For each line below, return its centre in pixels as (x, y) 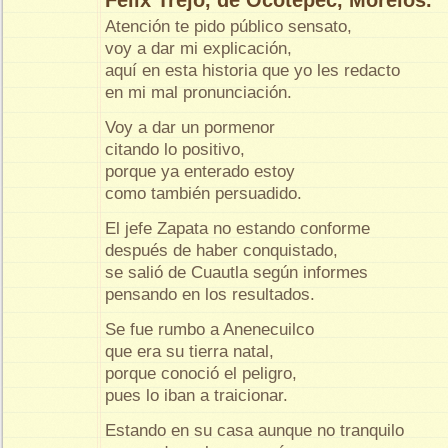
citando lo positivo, (177, 150)
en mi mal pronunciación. (198, 93)
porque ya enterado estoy (202, 172)
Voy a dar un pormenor (192, 128)
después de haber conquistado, (224, 251)
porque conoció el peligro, (203, 374)
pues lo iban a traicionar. (196, 396)
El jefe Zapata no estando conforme (240, 229)
